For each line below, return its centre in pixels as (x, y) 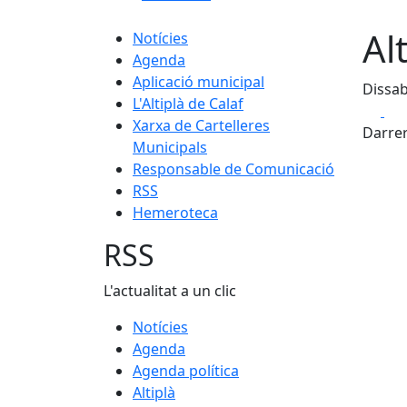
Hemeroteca (175, 213)
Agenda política (186, 371)
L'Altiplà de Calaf (188, 104)
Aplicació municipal (199, 82)
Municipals (170, 147)
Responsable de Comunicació (233, 169)
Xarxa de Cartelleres (201, 125)
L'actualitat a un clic (170, 291)
